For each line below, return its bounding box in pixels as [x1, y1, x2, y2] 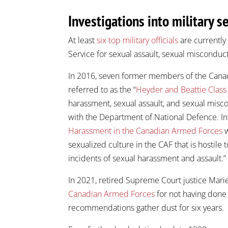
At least [68, 34, 97, 46]
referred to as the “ [68, 83, 136, 95]
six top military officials [97, 34, 179, 46]
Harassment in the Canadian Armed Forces [68, 125, 223, 136]
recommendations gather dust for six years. [68, 202, 224, 213]
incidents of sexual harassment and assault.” [68, 152, 226, 164]
